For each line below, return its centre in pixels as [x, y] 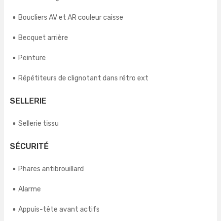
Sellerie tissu [38, 124]
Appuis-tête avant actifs [59, 210]
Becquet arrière [43, 38]
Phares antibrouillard [51, 169]
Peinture [32, 58]
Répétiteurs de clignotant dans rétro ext [83, 78]
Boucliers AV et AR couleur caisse [71, 18]
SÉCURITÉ [29, 147]
